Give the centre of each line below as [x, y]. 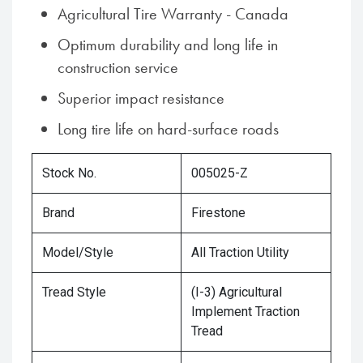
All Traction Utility [240, 252]
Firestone [218, 213]
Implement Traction [246, 312]
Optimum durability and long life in [168, 45]
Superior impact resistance [141, 98]
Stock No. [69, 173]
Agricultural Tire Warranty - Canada [173, 14]
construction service [118, 67]
